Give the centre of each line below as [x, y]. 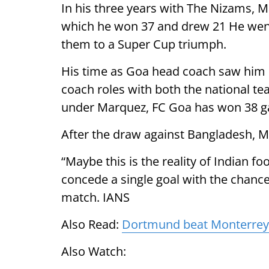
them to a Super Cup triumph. [144, 44]
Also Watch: [94, 251]
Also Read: [92, 224]
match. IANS [95, 197]
